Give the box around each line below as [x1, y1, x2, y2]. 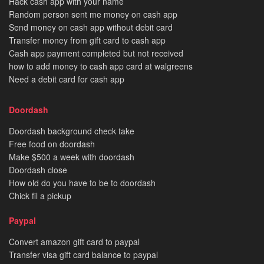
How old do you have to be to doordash [9, 176, 156, 189]
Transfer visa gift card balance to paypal [9, 248, 158, 260]
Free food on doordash [9, 137, 95, 150]
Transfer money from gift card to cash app [9, 34, 166, 46]
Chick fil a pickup [9, 189, 71, 202]
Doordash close [9, 163, 67, 176]
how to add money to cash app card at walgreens [9, 60, 193, 72]
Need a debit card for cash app [9, 72, 124, 85]
